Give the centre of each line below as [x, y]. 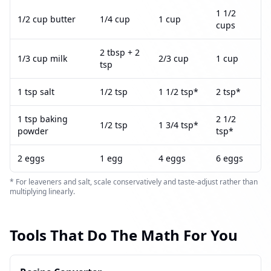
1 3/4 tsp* [178, 125]
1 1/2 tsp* [178, 92]
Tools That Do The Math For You [124, 235]
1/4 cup [115, 19]
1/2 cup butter [47, 19]
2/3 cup [174, 58]
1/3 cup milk [42, 58]
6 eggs [230, 158]
